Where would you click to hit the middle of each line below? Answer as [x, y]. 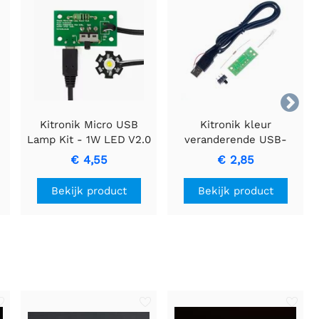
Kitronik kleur [235, 124]
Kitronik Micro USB [89, 124]
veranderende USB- [235, 139]
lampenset [236, 154]
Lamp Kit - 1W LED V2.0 [89, 139]
